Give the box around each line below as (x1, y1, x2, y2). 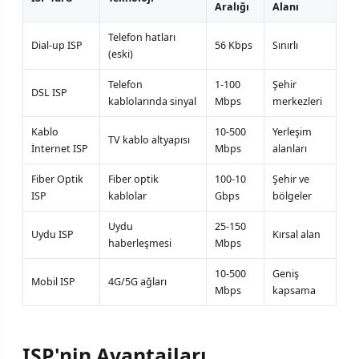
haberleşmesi (108, 236, 171, 251)
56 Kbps (215, 38, 252, 53)
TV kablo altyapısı (108, 133, 190, 147)
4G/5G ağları (108, 275, 167, 289)
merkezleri (272, 95, 322, 109)
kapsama (272, 284, 316, 298)
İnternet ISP (31, 142, 88, 156)
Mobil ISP (31, 275, 75, 289)
